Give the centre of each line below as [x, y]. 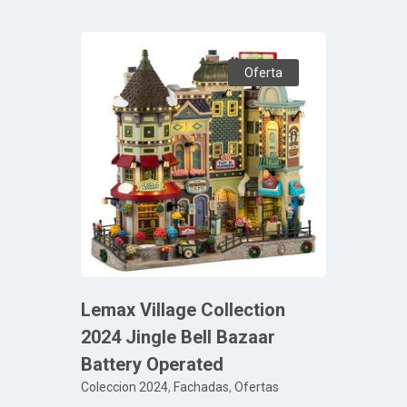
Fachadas [201, 387]
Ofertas [257, 387]
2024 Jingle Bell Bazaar [178, 337]
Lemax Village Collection [183, 309]
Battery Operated [152, 364]
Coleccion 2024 [124, 387]
